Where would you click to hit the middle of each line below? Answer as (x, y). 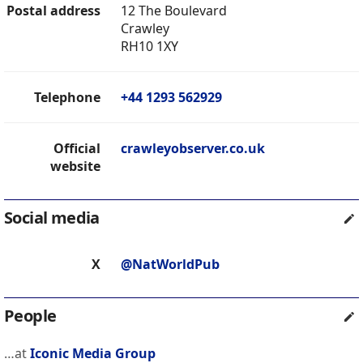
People (30, 316)
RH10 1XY (149, 47)
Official (77, 149)
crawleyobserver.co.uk (193, 149)
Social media (52, 218)
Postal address (53, 11)
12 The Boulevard (174, 11)
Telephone (67, 98)
